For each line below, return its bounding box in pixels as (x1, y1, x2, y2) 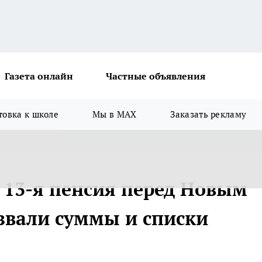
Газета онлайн (5, 70, 73, 82)
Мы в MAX (92, 109, 137, 120)
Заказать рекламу (170, 109, 247, 120)
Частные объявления (106, 70, 205, 82)
